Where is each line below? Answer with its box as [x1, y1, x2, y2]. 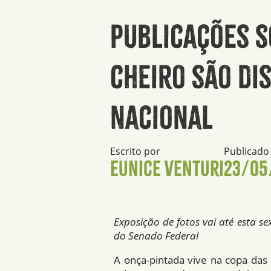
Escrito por [110, 144, 160, 158]
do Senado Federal [114, 228, 199, 243]
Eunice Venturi [110, 155, 224, 181]
